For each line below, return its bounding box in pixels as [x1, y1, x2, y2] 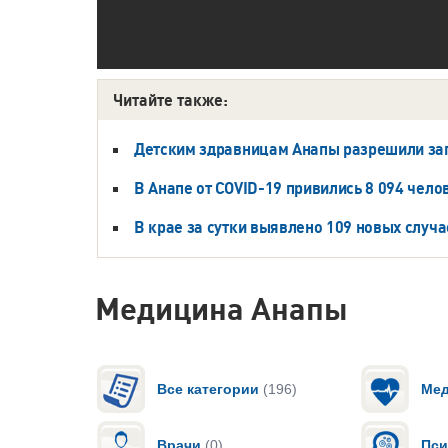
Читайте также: [113, 89, 228, 110]
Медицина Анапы [95, 287, 348, 328]
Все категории [157, 380, 259, 397]
